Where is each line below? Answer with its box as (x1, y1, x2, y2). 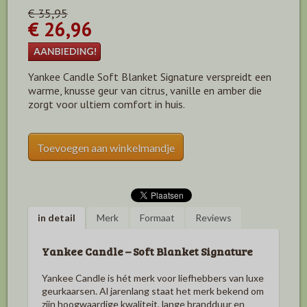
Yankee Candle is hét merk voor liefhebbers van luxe (42, 271, 264, 284)
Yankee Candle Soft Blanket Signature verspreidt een (28, 69, 271, 84)
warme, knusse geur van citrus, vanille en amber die (28, 83, 262, 97)
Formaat (139, 211, 175, 223)
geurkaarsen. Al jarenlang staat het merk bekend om (42, 284, 264, 297)
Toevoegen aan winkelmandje (37, 140, 175, 154)
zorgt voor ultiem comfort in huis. (28, 97, 185, 111)
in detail (38, 211, 75, 223)
